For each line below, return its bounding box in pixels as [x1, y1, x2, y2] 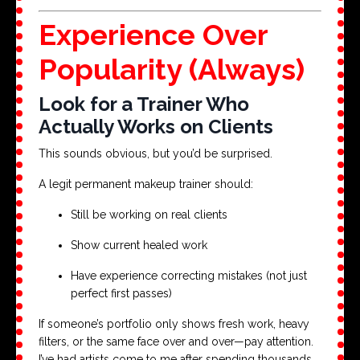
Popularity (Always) [39, 51, 305, 86]
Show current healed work [71, 238, 207, 252]
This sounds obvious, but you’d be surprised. [39, 146, 272, 160]
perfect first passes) [71, 286, 172, 300]
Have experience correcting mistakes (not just [71, 268, 307, 282]
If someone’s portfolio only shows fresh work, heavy [39, 317, 309, 330]
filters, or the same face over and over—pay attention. [39, 334, 313, 348]
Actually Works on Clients [39, 114, 273, 138]
